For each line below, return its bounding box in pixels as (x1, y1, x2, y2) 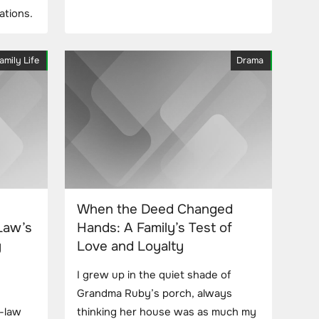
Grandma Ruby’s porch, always (77, 286, 232, 300)
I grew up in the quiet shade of (77, 268, 231, 282)
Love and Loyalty (77, 237, 184, 255)
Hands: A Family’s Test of (77, 219, 232, 236)
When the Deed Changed (77, 200, 233, 218)
